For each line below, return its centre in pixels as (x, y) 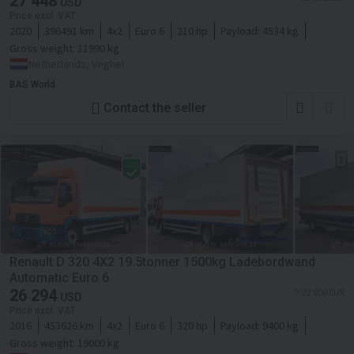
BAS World (32, 84)
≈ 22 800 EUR (320, 292)
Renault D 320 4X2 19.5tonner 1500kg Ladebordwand (162, 262)
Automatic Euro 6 (59, 277)
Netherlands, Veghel (76, 64)
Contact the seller (154, 108)
